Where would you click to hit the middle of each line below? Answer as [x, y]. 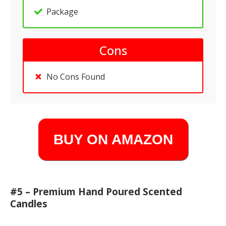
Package [62, 12]
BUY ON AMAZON [113, 139]
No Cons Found [76, 77]
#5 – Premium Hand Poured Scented [96, 192]
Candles [29, 204]
